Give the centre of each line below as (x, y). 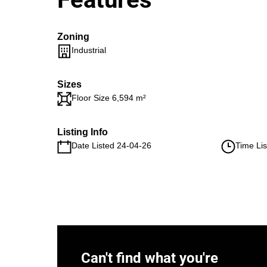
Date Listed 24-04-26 (111, 145)
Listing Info (83, 132)
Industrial (89, 50)
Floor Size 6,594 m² (109, 98)
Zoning (73, 37)
